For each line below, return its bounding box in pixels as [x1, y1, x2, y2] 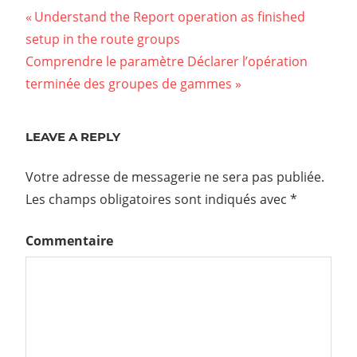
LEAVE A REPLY [25, 128, 120, 144]
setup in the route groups [25, 29, 180, 48]
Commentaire [25, 231, 113, 249]
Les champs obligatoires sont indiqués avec [25, 190, 290, 208]
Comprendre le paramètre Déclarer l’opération [25, 52, 308, 70]
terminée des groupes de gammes [25, 74, 232, 92]
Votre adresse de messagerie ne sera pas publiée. [25, 167, 324, 186]
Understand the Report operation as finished [34, 7, 305, 25]
